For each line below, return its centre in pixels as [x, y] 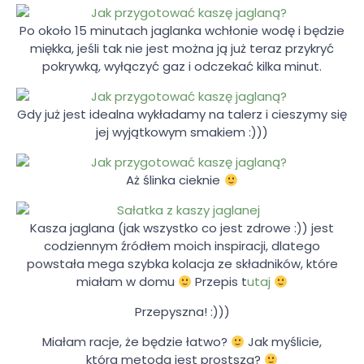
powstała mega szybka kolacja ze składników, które [182, 264]
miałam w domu [127, 282]
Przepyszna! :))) [182, 312]
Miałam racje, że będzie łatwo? [136, 342]
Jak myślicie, [284, 342]
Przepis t [219, 282]
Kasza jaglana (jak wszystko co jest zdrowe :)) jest [182, 228]
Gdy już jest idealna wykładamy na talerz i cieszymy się [182, 115]
